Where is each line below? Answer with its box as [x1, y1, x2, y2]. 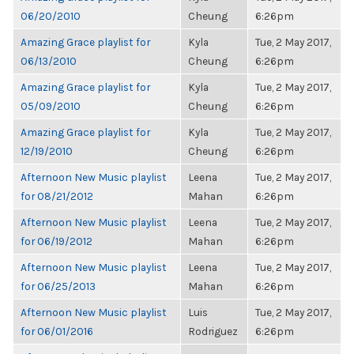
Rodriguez [188, 325, 238, 337]
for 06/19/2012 [21, 235, 92, 247]
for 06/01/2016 [21, 325, 93, 337]
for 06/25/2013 [21, 280, 96, 292]
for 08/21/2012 [21, 190, 93, 202]
